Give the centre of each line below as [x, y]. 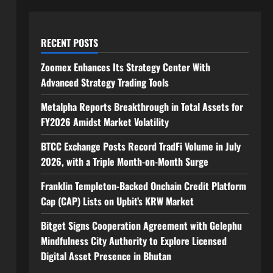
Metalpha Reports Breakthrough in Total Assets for [142, 107]
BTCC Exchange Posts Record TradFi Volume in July [140, 146]
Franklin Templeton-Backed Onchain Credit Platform [143, 186]
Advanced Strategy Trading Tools [105, 82]
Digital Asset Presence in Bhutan [106, 256]
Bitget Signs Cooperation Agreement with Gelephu [141, 225]
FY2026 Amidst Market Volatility [105, 122]
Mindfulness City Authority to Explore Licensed [133, 241]
